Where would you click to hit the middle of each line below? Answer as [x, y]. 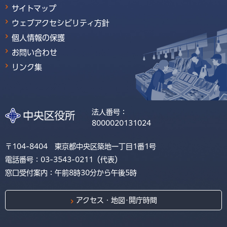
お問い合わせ [34, 52]
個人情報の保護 [38, 37]
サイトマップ [34, 8]
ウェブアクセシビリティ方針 [61, 23]
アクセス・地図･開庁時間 [116, 200]
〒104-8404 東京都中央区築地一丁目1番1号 [81, 146]
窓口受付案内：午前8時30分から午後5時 [71, 173]
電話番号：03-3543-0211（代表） [63, 159]
